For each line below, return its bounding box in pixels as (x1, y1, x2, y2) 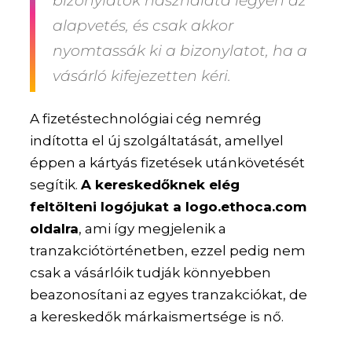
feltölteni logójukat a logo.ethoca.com (30, 199, 307, 215)
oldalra (30, 221, 79, 237)
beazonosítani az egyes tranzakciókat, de (30, 287, 308, 303)
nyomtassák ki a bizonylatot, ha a (53, 42, 308, 60)
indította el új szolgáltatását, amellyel (30, 133, 284, 149)
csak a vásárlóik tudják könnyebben (30, 265, 272, 281)
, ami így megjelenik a (79, 221, 227, 237)
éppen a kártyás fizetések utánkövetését (30, 155, 306, 171)
